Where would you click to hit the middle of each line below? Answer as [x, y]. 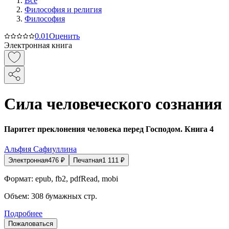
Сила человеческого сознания [113, 104]
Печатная [88, 161]
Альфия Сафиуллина [40, 149]
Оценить [64, 36]
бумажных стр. [71, 196]
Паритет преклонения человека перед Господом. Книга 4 [109, 129]
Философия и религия [63, 9]
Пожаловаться [31, 224]
